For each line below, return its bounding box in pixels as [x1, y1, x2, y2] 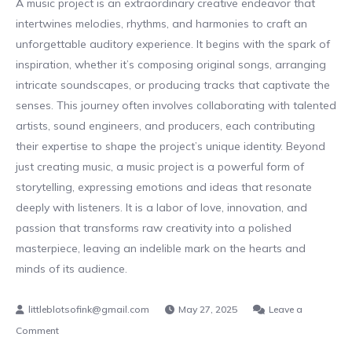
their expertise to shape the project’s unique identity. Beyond [16, 139, 325, 153]
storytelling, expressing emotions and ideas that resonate [16, 180, 312, 194]
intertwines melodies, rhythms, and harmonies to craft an [16, 16, 307, 31]
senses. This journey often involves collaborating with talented [16, 98, 336, 112]
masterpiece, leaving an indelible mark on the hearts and [16, 241, 306, 255]
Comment [16, 324, 59, 336]
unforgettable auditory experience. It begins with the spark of [16, 37, 330, 51]
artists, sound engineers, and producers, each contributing [16, 119, 315, 133]
